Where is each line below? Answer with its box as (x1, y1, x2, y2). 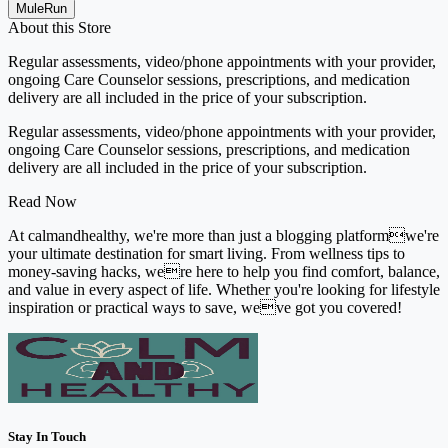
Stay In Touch (8, 428, 86, 444)
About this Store (8, 18, 111, 36)
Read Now (8, 192, 77, 210)
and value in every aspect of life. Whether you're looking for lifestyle (8, 280, 440, 298)
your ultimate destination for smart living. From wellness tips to (8, 244, 405, 262)
